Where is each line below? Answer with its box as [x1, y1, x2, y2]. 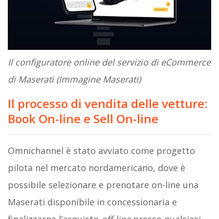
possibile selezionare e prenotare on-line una [7, 178, 198, 191]
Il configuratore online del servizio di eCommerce [7, 56, 211, 68]
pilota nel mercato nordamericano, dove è [7, 161, 185, 174]
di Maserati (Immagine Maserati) [7, 73, 141, 85]
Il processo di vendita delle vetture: [7, 95, 207, 111]
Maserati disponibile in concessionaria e [7, 196, 177, 208]
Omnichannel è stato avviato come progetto [7, 144, 195, 156]
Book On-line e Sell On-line [7, 110, 158, 127]
